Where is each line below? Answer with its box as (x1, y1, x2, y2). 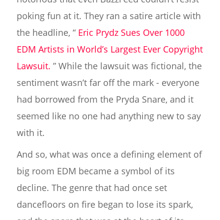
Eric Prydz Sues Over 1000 (78, 26, 185, 38)
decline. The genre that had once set (16, 181, 167, 193)
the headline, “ (16, 26, 78, 38)
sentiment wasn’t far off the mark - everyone (16, 76, 199, 88)
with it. (16, 126, 45, 138)
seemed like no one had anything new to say (16, 110, 201, 122)
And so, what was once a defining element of (16, 148, 202, 160)
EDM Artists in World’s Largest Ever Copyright (16, 43, 203, 55)
